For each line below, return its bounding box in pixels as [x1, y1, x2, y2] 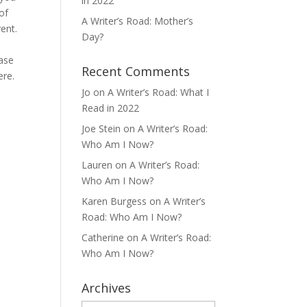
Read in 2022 [82, 101, 140, 114]
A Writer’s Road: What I [108, 86, 210, 99]
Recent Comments [82, 63, 191, 79]
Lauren [82, 158, 113, 171]
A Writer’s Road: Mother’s [82, 14, 194, 27]
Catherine [82, 231, 125, 244]
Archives [82, 280, 132, 296]
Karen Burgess [82, 195, 147, 208]
